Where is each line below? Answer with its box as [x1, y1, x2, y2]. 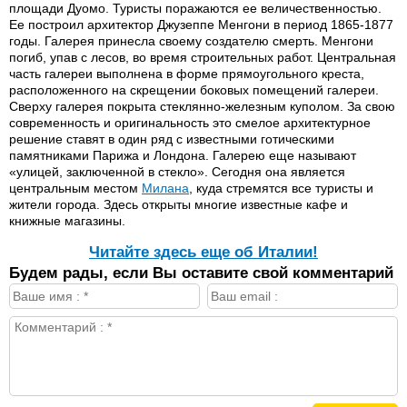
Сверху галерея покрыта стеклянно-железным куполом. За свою [9, 99, 395, 114]
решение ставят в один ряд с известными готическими [9, 132, 334, 146]
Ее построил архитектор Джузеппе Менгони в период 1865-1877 [9, 17, 393, 32]
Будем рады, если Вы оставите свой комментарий [9, 264, 393, 282]
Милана [142, 181, 189, 195]
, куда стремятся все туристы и [189, 181, 373, 195]
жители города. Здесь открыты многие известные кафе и [9, 197, 348, 212]
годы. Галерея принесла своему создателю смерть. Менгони [9, 34, 373, 48]
